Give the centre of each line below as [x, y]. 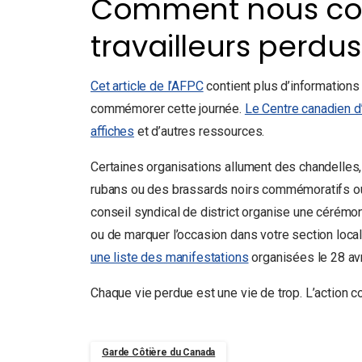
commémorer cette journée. [168, 109]
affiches [113, 131]
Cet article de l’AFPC [147, 86]
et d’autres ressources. [200, 131]
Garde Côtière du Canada [159, 352]
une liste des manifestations [170, 257]
